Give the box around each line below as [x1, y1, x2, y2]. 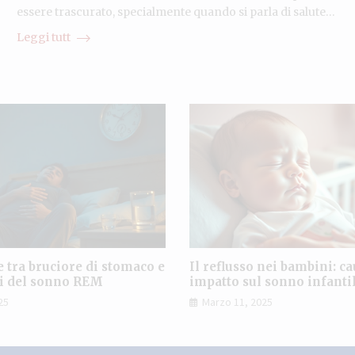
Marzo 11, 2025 [202, 295, 273, 310]
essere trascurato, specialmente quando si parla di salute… [16, 4, 335, 19]
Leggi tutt [16, 29, 73, 44]
